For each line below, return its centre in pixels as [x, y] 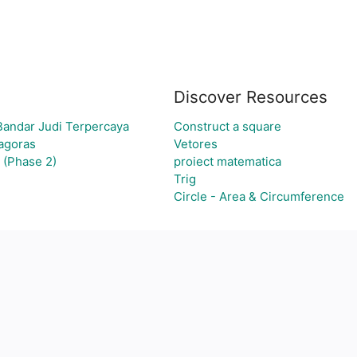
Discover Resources [251, 97]
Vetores [196, 144]
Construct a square [228, 126]
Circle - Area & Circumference [259, 196]
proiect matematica [228, 161]
